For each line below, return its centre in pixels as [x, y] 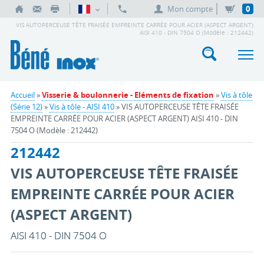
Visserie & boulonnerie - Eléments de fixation [128, 95]
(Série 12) [26, 107]
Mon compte [190, 9]
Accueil [22, 95]
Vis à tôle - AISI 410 [82, 107]
